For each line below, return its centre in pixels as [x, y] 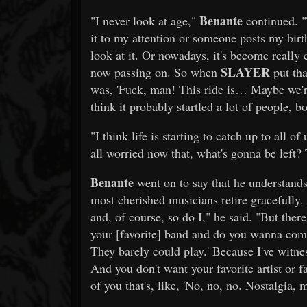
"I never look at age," [145, 20]
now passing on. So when [156, 72]
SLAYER [245, 72]
